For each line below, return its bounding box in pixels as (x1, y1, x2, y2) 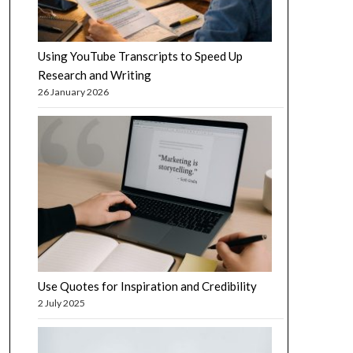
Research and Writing (37, 67, 151, 82)
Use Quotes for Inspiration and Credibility (37, 278, 257, 293)
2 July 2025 (37, 296, 85, 309)
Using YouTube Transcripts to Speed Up (37, 48, 243, 63)
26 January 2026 (37, 85, 109, 98)
